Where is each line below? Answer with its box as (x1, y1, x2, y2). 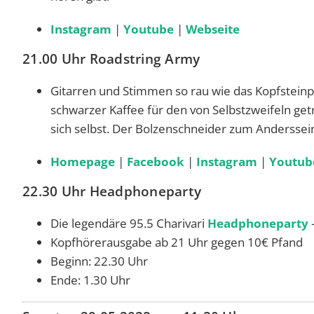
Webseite (186, 20, 240, 37)
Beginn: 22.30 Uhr (50, 252, 148, 269)
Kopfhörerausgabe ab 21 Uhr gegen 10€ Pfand (50, 233, 303, 250)
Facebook (127, 153, 184, 170)
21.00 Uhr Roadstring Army (22, 49, 204, 68)
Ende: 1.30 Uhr (50, 271, 130, 288)
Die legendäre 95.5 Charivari (50, 214, 207, 231)
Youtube (123, 20, 174, 37)
